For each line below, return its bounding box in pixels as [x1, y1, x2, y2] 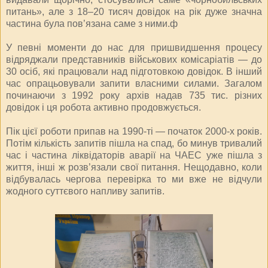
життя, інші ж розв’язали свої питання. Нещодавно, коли [6, 162, 262, 172]
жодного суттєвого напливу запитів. [6, 185, 165, 196]
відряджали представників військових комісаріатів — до [6, 54, 262, 65]
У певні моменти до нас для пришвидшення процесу [6, 42, 262, 53]
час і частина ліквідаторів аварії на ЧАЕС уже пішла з [6, 150, 262, 160]
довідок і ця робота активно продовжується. [6, 102, 201, 112]
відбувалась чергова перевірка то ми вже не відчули [6, 173, 262, 184]
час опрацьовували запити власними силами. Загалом [6, 78, 262, 89]
